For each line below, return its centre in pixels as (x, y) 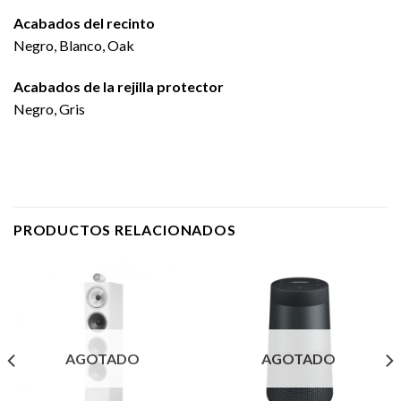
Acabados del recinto (84, 23)
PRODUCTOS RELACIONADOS (125, 229)
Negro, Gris (49, 109)
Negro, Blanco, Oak (74, 46)
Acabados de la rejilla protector (119, 87)
